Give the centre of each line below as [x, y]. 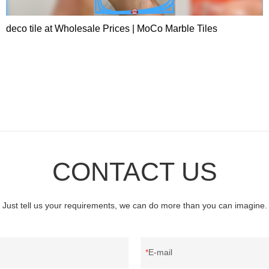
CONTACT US [134, 172]
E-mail [160, 252]
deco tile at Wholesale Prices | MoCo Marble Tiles [112, 28]
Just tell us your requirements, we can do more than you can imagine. [134, 206]
